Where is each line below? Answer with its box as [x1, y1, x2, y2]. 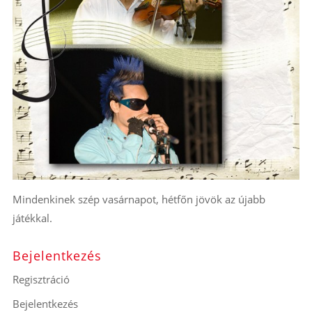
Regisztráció [12, 272, 70, 287]
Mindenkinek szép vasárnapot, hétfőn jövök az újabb [12, 192, 265, 207]
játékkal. [12, 211, 52, 226]
